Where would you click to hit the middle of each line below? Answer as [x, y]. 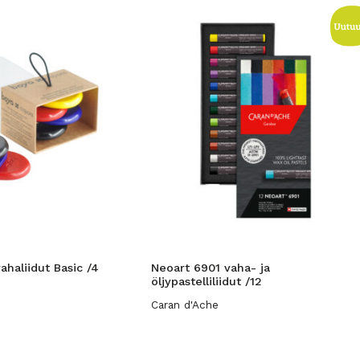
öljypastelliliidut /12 [207, 281]
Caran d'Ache [185, 305]
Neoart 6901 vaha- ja [211, 268]
